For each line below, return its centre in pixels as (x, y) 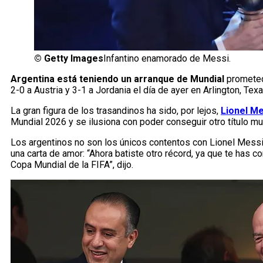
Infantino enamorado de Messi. (167, 59)
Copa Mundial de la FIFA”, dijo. (72, 165)
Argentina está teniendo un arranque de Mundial (117, 79)
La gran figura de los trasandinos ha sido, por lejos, (116, 111)
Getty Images (74, 59)
